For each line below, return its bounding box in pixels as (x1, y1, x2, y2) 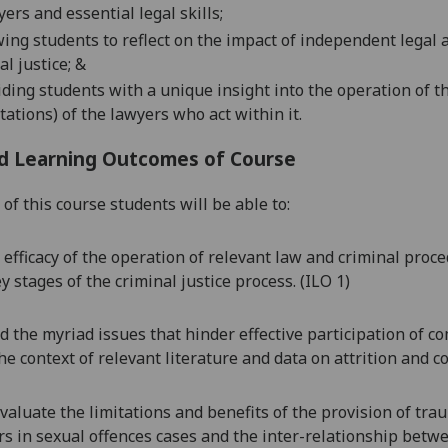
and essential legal (30, 2, 181, 25)
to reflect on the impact (99, 28, 282, 51)
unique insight (156, 79, 275, 102)
